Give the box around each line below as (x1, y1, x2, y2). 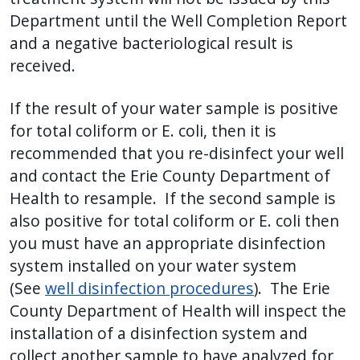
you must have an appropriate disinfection (10, 232, 325, 255)
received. (10, 55, 84, 77)
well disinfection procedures (45, 277, 254, 300)
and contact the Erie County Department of (10, 165, 330, 187)
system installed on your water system (10, 255, 297, 277)
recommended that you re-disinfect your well (10, 142, 344, 165)
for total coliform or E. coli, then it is (10, 120, 276, 142)
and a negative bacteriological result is (10, 32, 293, 55)
